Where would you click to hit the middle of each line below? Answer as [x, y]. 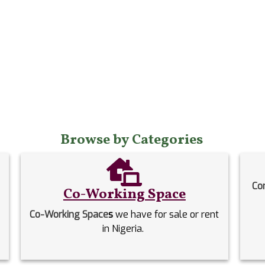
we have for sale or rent [166, 215]
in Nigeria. [125, 229]
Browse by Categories [131, 140]
